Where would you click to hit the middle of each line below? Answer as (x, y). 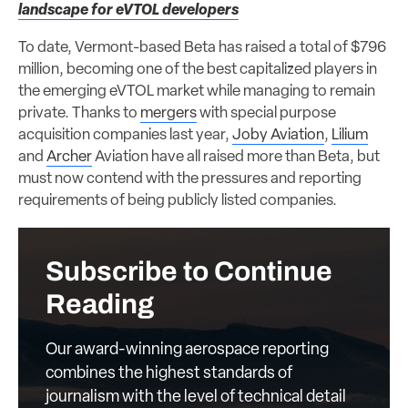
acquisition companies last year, (125, 135)
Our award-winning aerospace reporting (187, 350)
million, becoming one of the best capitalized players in (198, 69)
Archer (69, 157)
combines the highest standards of (169, 373)
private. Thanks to (78, 113)
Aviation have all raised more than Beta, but (236, 157)
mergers (168, 113)
